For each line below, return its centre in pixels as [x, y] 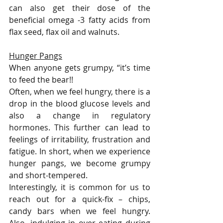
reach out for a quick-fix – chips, [80, 199]
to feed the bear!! [42, 80]
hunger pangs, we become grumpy [80, 164]
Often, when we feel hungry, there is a [80, 92]
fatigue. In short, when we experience [80, 152]
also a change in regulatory [80, 116]
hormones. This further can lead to [80, 128]
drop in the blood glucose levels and [80, 104]
